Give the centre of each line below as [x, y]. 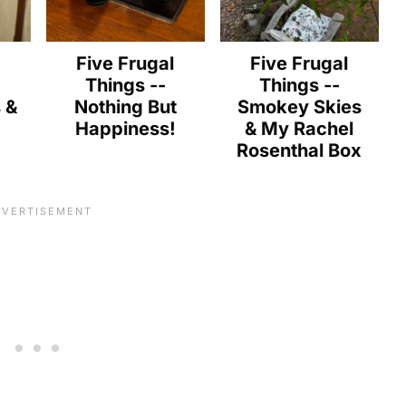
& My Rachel [300, 128]
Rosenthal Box [300, 150]
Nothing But [125, 106]
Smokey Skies [299, 106]
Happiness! [125, 128]
